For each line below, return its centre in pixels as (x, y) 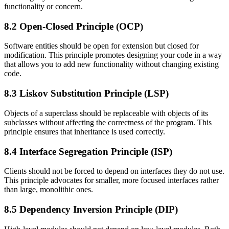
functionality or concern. (43, 6)
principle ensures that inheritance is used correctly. (85, 131)
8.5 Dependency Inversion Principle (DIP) (91, 209)
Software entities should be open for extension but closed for (101, 46)
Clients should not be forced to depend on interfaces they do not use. (114, 171)
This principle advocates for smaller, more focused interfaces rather (111, 180)
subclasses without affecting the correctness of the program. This (108, 122)
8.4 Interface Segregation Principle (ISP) (88, 151)
